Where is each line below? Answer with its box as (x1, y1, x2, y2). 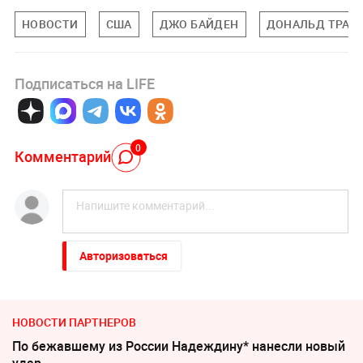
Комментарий (14, 146, 111, 166)
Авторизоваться (79, 248, 168, 264)
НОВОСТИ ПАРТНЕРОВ (12, 314, 136, 331)
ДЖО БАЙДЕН (159, 16, 239, 32)
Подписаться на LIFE (14, 74, 155, 94)
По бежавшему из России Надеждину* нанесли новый (12, 337, 345, 356)
